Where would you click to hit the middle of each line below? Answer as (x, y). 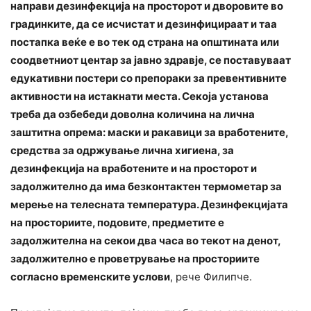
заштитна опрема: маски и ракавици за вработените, (149, 133)
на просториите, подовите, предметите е (117, 223)
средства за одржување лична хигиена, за (122, 151)
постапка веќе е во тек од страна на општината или (145, 42)
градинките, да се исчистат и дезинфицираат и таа (144, 24)
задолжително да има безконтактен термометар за (146, 187)
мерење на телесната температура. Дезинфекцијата (149, 205)
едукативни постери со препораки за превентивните (149, 78)
